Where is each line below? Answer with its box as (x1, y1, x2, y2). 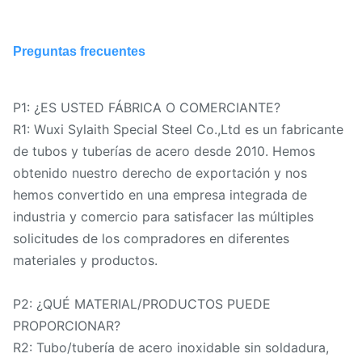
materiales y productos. (13, 252, 158, 269)
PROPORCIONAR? (13, 318, 120, 335)
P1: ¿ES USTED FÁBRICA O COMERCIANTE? (13, 99, 280, 116)
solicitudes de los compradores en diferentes (13, 230, 289, 247)
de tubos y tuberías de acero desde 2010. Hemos (13, 143, 315, 160)
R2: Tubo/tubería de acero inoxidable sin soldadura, (13, 339, 329, 356)
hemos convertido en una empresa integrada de (13, 187, 307, 204)
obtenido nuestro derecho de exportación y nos (13, 165, 307, 182)
